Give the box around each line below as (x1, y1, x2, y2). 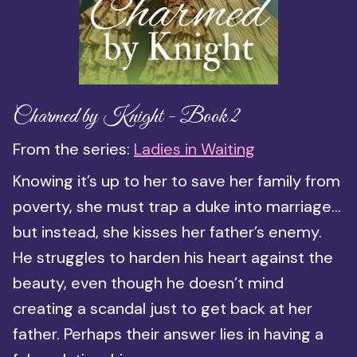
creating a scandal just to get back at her (13, 297, 312, 319)
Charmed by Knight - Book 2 (13, 102, 240, 131)
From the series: (13, 138, 134, 159)
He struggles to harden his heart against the (13, 246, 333, 268)
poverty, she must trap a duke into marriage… (13, 195, 341, 217)
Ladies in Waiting (134, 138, 255, 159)
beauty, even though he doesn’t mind (13, 272, 284, 293)
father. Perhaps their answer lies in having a (13, 323, 324, 344)
